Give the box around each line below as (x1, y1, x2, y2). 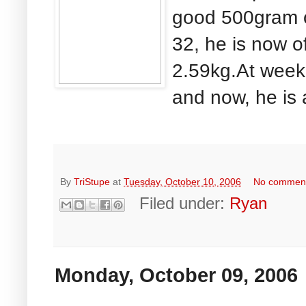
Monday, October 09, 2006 (55, 264, 298, 287)
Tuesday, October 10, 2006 (124, 176, 241, 188)
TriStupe (74, 176, 110, 188)
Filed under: (139, 194, 230, 213)
